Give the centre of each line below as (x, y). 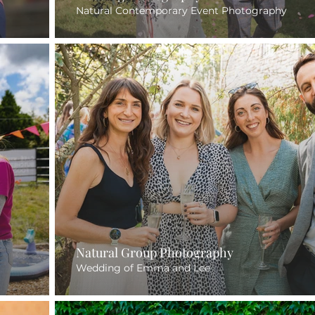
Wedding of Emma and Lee (143, 268)
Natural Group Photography (155, 252)
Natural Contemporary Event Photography (181, 10)
